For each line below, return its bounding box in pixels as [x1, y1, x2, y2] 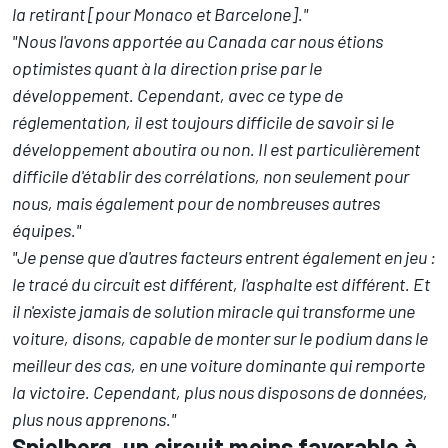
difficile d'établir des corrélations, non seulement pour [12, 165, 409, 188]
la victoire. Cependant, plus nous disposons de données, [12, 381, 428, 404]
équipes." [12, 219, 81, 242]
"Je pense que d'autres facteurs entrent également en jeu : [12, 246, 436, 269]
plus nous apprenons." [12, 408, 176, 431]
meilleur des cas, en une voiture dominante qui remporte [12, 354, 425, 377]
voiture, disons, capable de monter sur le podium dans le [12, 327, 428, 350]
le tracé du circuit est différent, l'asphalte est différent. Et [12, 273, 430, 296]
